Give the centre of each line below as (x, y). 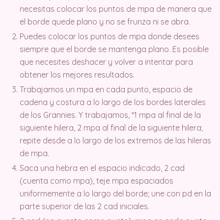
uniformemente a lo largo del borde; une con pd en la (115, 193)
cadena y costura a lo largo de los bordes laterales (113, 102)
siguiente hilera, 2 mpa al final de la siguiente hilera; (111, 127)
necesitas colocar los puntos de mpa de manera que (116, 9)
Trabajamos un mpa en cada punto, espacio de (106, 89)
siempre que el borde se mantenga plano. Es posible (114, 49)
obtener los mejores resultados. (77, 74)
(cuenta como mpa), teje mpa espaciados (96, 180)
